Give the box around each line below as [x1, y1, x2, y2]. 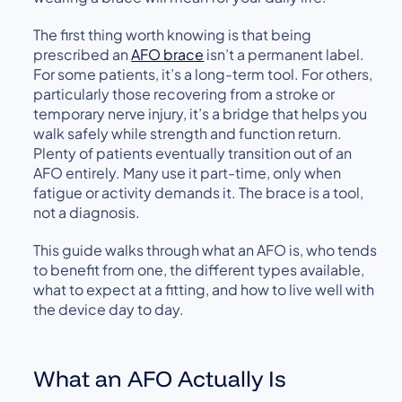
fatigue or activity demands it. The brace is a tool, [33, 182, 364, 202]
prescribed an [33, 44, 132, 64]
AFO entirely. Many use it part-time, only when [33, 162, 342, 182]
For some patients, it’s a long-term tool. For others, [33, 64, 373, 83]
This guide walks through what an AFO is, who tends [33, 240, 378, 259]
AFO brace [131, 44, 205, 64]
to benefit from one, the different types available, [33, 259, 365, 279]
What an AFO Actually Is [33, 363, 286, 392]
